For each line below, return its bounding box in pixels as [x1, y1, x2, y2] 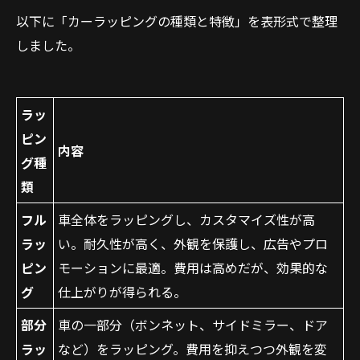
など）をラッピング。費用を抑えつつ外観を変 [58, 339, 327, 358]
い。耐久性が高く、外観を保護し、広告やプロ [58, 234, 328, 253]
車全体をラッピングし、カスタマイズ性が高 [58, 210, 315, 229]
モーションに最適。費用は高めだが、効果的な [58, 258, 328, 277]
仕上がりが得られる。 [58, 282, 186, 301]
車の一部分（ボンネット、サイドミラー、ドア [58, 315, 328, 334]
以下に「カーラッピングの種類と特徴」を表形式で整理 [16, 11, 337, 31]
